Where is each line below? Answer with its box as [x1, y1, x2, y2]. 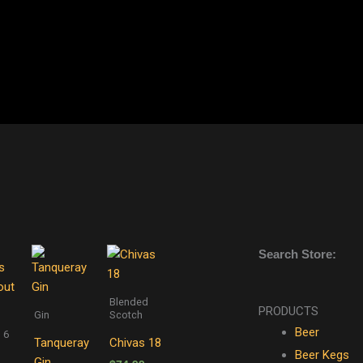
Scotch [109, 308, 143, 321]
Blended [109, 295, 148, 308]
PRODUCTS [258, 303, 318, 318]
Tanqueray [33, 335, 89, 350]
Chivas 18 [109, 335, 161, 350]
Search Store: [258, 246, 336, 261]
